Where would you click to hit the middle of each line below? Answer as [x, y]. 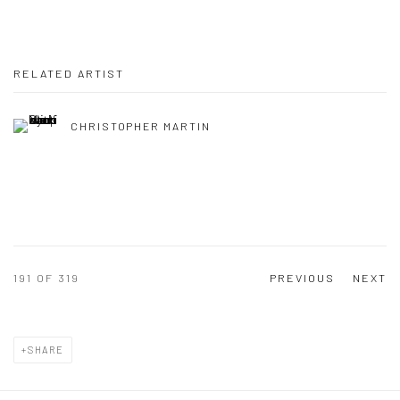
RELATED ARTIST [69, 73]
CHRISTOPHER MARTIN [141, 126]
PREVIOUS [302, 278]
